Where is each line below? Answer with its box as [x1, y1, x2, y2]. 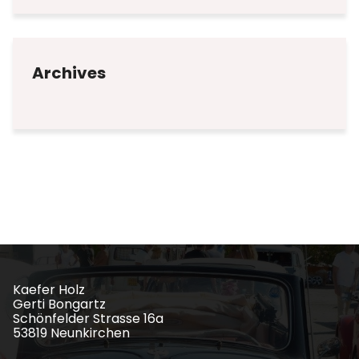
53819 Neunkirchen [13, 324, 130, 342]
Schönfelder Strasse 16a [13, 309, 163, 328]
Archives [32, 62, 106, 84]
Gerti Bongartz [13, 295, 106, 313]
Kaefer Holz [13, 280, 85, 299]
